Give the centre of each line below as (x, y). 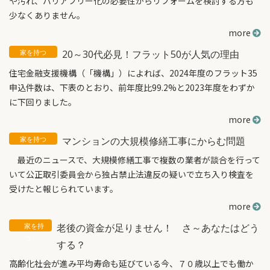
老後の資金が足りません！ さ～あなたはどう (158, 228)
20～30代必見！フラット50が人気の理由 (151, 54)
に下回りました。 (43, 102)
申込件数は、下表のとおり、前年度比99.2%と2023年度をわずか (132, 87)
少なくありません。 (47, 15)
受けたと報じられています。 (64, 189)
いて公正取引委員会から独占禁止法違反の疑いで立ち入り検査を (131, 174)
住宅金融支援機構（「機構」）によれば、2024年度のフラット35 (133, 73)
